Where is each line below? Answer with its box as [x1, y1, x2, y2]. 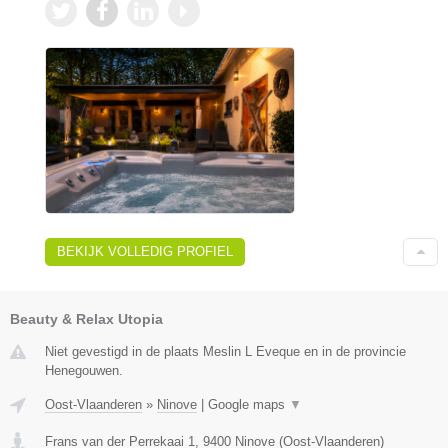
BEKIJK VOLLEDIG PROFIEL [57, 243, 233, 259]
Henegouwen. [45, 362, 123, 378]
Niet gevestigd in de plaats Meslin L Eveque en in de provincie [45, 343, 406, 359]
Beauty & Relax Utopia [10, 310, 163, 327]
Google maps [208, 396, 289, 412]
